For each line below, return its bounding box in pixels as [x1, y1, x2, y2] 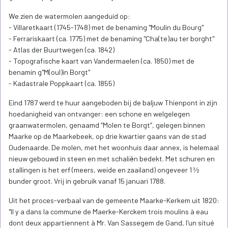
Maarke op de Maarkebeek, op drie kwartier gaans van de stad [9, 132, 206, 141]
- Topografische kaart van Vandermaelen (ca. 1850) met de [9, 56, 194, 66]
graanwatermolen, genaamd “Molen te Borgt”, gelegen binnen [9, 121, 205, 130]
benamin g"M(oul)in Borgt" [9, 68, 90, 77]
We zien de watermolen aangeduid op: [9, 12, 130, 21]
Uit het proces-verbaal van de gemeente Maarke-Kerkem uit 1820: [9, 196, 219, 205]
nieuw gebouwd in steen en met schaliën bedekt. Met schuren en [9, 154, 215, 163]
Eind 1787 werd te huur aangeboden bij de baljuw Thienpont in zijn [9, 98, 217, 107]
